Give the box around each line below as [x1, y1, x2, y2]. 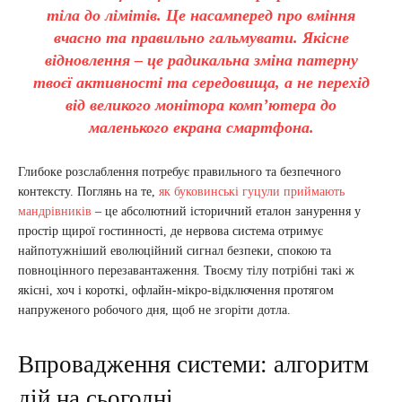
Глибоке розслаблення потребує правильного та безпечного [18, 165, 341, 179]
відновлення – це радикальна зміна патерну [44, 51, 358, 70]
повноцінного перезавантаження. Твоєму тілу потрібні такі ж [18, 264, 354, 278]
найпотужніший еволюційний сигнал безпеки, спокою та [18, 244, 331, 258]
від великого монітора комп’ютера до [66, 96, 336, 115]
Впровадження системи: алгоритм [18, 351, 369, 379]
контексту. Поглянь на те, [18, 185, 159, 199]
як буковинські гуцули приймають [159, 185, 345, 199]
